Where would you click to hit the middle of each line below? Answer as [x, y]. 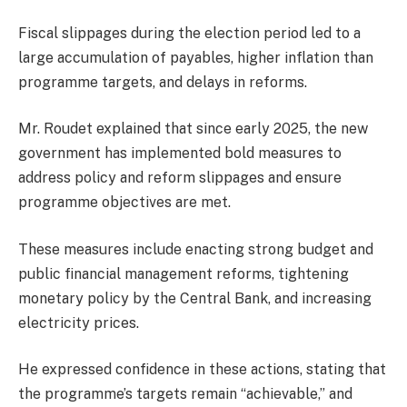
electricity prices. [79, 323]
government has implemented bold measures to [180, 154]
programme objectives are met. [124, 203]
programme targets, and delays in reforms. [163, 82]
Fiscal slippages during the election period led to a [189, 33]
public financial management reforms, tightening [184, 273]
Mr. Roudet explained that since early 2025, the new [193, 129]
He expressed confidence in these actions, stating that [202, 370]
